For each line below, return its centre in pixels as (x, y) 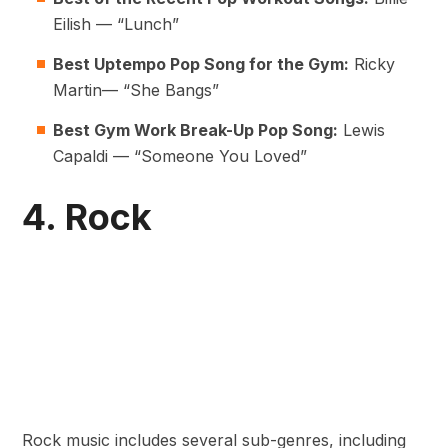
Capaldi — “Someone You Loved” (180, 156)
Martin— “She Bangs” (136, 90)
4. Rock (87, 217)
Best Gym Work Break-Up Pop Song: (195, 130)
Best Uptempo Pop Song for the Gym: (201, 64)
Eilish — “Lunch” (116, 24)
